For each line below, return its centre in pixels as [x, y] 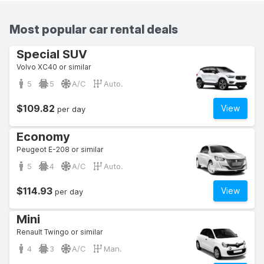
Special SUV [52, 54]
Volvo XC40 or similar [54, 67]
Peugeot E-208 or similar [60, 149]
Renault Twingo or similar [60, 232]
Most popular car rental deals [94, 29]
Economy [43, 137]
